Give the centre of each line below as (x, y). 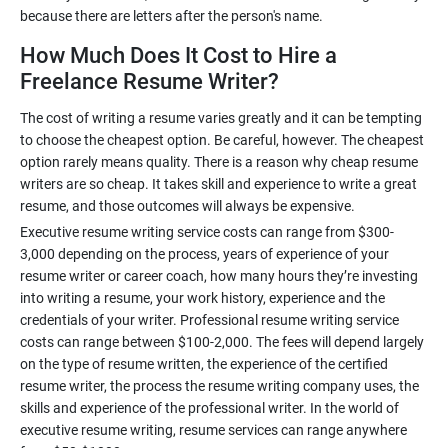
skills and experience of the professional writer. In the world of (209, 408)
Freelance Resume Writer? (149, 81)
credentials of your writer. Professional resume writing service (209, 320)
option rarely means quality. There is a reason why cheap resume (219, 162)
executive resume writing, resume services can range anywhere (213, 430)
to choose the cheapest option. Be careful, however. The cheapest (222, 140)
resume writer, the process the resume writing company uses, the (219, 386)
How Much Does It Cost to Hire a (178, 55)
